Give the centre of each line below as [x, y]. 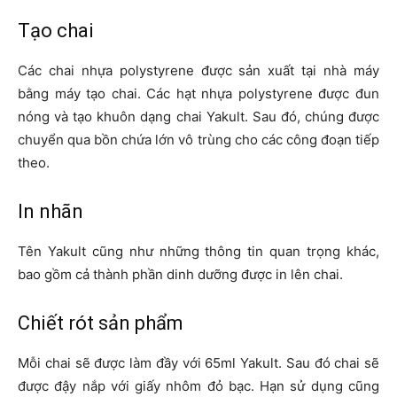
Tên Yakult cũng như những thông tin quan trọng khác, [198, 252]
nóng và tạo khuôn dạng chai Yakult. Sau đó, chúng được [198, 117]
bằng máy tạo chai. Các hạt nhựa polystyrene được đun [198, 94]
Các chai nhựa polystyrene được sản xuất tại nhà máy [198, 71]
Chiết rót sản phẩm [101, 323]
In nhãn [51, 212]
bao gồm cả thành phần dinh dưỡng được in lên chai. [180, 275]
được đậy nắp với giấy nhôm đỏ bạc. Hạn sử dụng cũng [198, 386]
